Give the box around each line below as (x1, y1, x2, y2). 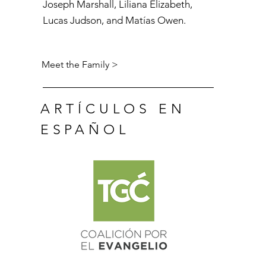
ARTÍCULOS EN (40, 101, 186, 117)
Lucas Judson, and (42, 14, 125, 26)
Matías (125, 14, 155, 26)
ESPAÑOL (40, 122, 130, 138)
